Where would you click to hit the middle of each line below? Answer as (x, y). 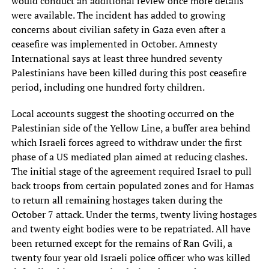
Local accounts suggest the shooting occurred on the (122, 113)
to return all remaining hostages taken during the (117, 200)
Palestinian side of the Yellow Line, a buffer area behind (131, 128)
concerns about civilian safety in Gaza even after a (118, 29)
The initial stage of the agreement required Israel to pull (131, 171)
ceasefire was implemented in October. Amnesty (114, 44)
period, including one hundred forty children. (108, 87)
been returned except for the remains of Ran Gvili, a (122, 243)
